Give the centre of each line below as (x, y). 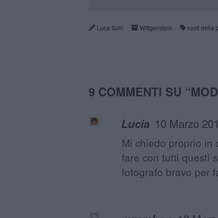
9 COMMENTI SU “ (140, 92)
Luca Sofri (110, 28)
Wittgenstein (156, 28)
